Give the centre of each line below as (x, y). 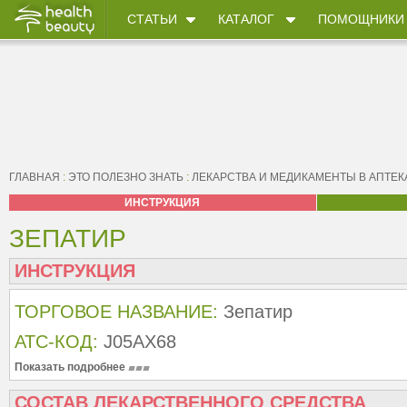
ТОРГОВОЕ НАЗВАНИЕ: (116, 312)
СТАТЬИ (152, 19)
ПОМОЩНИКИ (361, 19)
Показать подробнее (71, 367)
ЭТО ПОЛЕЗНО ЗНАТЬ (126, 177)
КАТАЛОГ (246, 19)
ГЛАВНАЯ (35, 177)
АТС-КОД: (56, 342)
